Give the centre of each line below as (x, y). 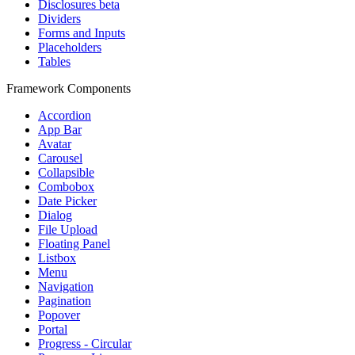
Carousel (60, 158)
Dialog (55, 215)
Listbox (57, 258)
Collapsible (66, 172)
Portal (53, 329)
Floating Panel (74, 244)
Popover (59, 315)
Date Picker (67, 201)
